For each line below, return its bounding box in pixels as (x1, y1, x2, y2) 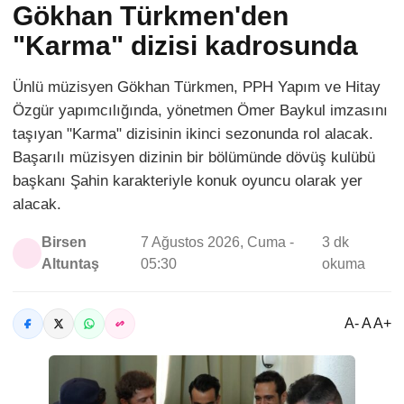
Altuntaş (41, 256, 99, 272)
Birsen (41, 234, 87, 251)
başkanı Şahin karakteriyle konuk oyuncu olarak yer (13, 172, 363, 190)
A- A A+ (344, 316, 391, 332)
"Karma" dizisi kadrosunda (13, 31, 358, 61)
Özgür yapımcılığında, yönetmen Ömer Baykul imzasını (13, 102, 388, 120)
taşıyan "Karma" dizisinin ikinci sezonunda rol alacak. (13, 125, 373, 143)
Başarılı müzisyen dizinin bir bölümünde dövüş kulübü (13, 149, 375, 167)
